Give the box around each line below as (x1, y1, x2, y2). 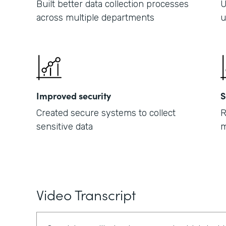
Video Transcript (36, 184, 136, 204)
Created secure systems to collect (36, 107, 176, 119)
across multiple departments (36, 12, 154, 23)
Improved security (36, 89, 111, 102)
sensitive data (36, 121, 93, 132)
